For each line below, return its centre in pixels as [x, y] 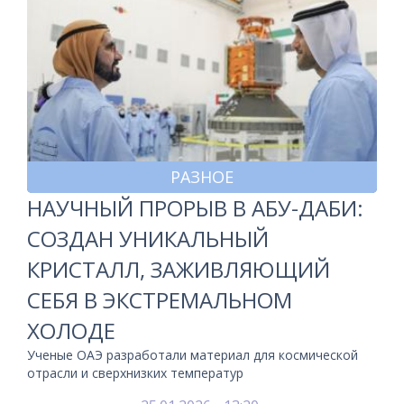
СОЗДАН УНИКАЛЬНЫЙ [148, 239]
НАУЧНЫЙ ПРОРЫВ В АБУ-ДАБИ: [195, 208]
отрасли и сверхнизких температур [135, 373]
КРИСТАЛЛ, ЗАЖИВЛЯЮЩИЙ [179, 269]
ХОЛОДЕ [71, 331]
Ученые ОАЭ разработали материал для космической [193, 355]
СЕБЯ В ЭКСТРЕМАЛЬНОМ [160, 300]
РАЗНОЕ [202, 177]
